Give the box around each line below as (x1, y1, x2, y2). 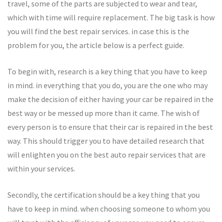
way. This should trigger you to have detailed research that (7, 136, 205, 146)
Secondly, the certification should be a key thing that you (7, 190, 200, 200)
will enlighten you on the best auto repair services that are (7, 150, 206, 160)
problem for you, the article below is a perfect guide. (7, 40, 184, 50)
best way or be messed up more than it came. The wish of (7, 108, 200, 118)
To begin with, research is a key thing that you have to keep (7, 66, 207, 76)
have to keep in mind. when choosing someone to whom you (7, 204, 210, 214)
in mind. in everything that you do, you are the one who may (7, 80, 208, 90)
